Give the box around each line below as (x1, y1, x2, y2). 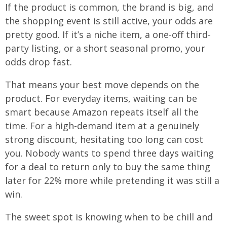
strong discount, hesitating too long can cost (5, 133, 203, 145)
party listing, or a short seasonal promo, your (5, 42, 205, 54)
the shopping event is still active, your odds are (5, 14, 213, 27)
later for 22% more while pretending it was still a (5, 174, 219, 186)
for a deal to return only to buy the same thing (5, 160, 210, 173)
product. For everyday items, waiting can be (5, 92, 197, 104)
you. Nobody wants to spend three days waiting (5, 146, 214, 159)
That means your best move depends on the (5, 78, 199, 91)
